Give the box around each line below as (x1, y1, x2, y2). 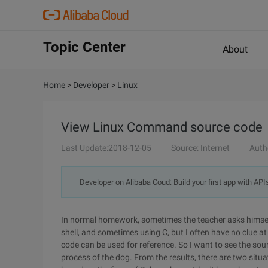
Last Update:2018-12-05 (61, 143, 151, 153)
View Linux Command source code (61, 120, 263, 135)
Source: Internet (171, 143, 230, 153)
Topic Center (43, 39, 126, 56)
